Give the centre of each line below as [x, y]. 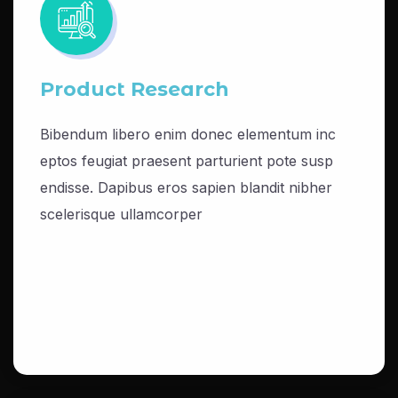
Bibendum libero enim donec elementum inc [188, 134]
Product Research [135, 89]
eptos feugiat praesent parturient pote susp [187, 161]
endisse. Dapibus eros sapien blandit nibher [186, 187]
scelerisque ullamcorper [121, 214]
